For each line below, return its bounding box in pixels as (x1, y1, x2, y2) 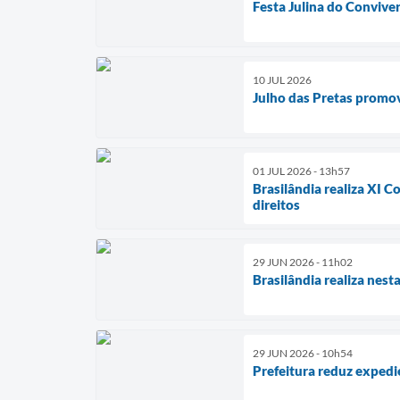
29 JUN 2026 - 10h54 (253, 346, 353, 360)
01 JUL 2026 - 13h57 (253, 163, 350, 178)
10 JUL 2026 (253, 72, 312, 87)
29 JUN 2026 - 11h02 (253, 254, 353, 269)
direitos (253, 196, 300, 212)
